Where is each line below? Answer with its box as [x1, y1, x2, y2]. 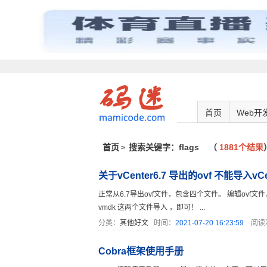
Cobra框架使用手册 [98, 246, 184, 256]
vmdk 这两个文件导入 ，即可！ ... [98, 203, 205, 212]
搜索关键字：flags [129, 142, 201, 152]
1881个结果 [217, 142, 263, 152]
